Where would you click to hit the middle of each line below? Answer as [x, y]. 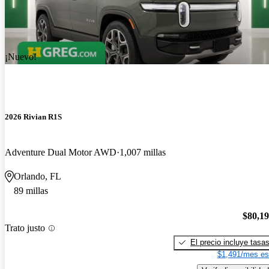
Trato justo [25, 228]
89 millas [31, 191]
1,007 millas [143, 153]
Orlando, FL [38, 177]
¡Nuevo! [21, 56]
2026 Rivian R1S [33, 116]
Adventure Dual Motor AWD [61, 153]
